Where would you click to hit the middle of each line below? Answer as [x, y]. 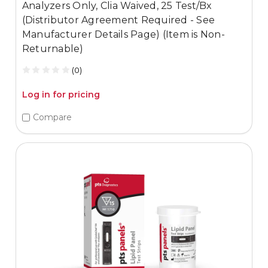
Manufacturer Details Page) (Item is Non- [123, 34]
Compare [52, 118]
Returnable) [53, 48]
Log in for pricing [61, 94]
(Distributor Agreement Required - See [118, 20]
